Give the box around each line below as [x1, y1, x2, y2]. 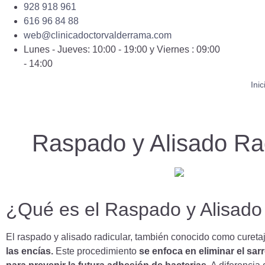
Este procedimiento [53, 245, 137, 256]
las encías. [6, 245, 53, 256]
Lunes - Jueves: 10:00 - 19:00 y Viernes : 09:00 [24, 44, 220, 54]
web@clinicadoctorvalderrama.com [24, 30, 172, 40]
